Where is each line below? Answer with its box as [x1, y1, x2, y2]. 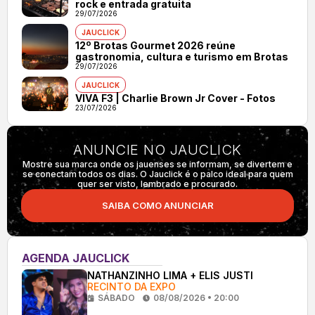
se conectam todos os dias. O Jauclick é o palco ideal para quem [22, 169, 293, 180]
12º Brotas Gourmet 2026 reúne [75, 39, 236, 52]
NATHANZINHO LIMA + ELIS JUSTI [86, 269, 253, 282]
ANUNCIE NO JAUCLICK [73, 141, 242, 159]
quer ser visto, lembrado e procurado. [77, 179, 238, 190]
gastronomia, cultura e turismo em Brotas [75, 51, 288, 63]
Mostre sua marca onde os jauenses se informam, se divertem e [22, 159, 292, 170]
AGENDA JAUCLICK [22, 251, 129, 266]
